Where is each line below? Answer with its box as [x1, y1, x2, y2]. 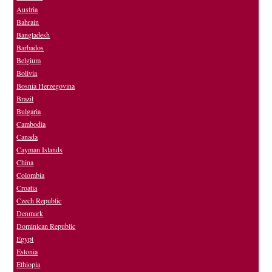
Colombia [16, 170, 45, 180]
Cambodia [16, 119, 46, 129]
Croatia [16, 183, 38, 193]
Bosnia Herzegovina [16, 81, 75, 91]
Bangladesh [16, 30, 50, 40]
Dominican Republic [16, 221, 76, 231]
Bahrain [16, 17, 39, 27]
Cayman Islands [16, 144, 63, 155]
